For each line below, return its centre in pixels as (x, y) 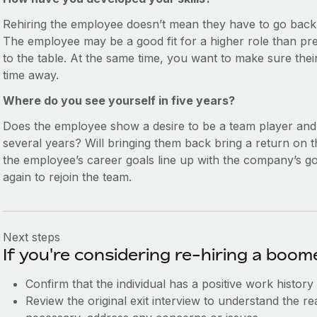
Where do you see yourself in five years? (120, 100)
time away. (30, 75)
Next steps (31, 237)
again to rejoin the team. (67, 177)
